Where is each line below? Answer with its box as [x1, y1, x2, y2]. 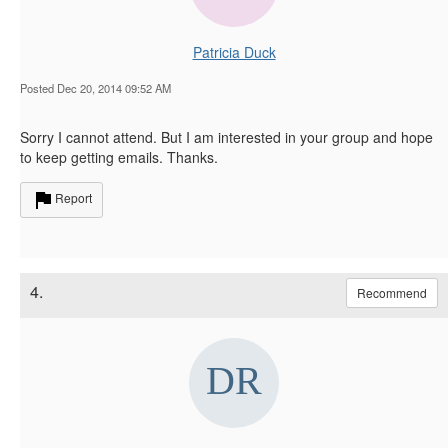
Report [55, 188, 92, 206]
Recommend [357, 283, 427, 301]
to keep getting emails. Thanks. [20, 146, 222, 167]
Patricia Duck [192, 41, 276, 62]
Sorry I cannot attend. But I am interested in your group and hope [20, 126, 433, 147]
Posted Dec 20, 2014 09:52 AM [20, 79, 171, 96]
